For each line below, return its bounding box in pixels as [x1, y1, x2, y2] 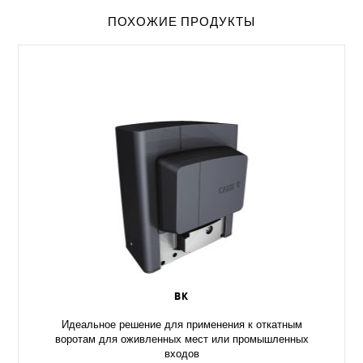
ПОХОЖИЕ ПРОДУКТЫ [108, 16, 255, 28]
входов [164, 350, 199, 361]
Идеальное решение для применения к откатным [61, 321, 302, 332]
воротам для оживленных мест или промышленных [54, 335, 309, 347]
